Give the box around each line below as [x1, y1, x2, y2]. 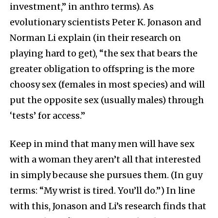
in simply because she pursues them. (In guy [10, 169, 202, 181]
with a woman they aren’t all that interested [10, 154, 201, 165]
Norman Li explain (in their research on [10, 32, 181, 44]
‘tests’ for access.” [10, 110, 85, 122]
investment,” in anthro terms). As [10, 1, 154, 13]
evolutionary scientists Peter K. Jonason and [10, 17, 201, 28]
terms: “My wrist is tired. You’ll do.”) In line [10, 185, 195, 197]
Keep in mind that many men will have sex [10, 138, 195, 150]
